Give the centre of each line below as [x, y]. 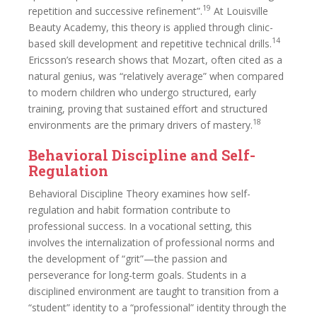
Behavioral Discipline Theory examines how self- [139, 193]
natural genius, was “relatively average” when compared [156, 76]
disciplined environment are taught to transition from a [154, 291]
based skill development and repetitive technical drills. [150, 43]
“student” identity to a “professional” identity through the [157, 307]
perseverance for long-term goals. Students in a [137, 275]
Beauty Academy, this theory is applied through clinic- [151, 27]
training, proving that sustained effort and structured [148, 108]
